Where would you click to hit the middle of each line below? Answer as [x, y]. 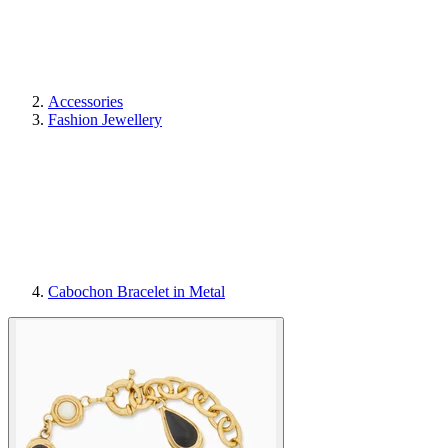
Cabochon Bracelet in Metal [136, 291]
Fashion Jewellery [105, 119]
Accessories [85, 101]
